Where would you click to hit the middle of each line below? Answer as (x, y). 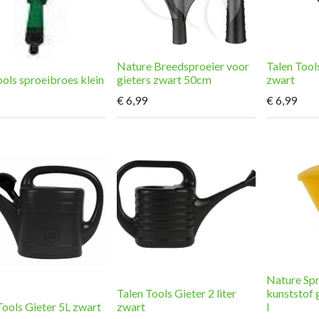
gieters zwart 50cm (164, 79)
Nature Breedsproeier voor (183, 66)
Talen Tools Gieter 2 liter (177, 293)
